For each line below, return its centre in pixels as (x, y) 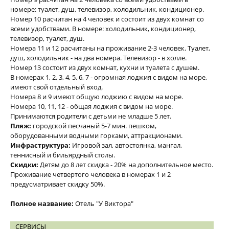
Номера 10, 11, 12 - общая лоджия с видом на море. (91, 106)
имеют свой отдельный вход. (56, 87)
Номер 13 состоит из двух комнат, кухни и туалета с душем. (105, 67)
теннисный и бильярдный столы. (63, 155)
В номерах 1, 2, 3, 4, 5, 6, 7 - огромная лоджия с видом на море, (109, 77)
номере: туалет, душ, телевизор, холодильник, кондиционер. (107, 9)
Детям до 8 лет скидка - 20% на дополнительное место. (126, 165)
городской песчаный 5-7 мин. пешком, (94, 126)
